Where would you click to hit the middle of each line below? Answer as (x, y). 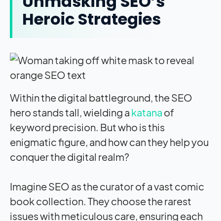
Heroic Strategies (92, 19)
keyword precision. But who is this (87, 127)
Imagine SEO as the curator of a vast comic (107, 186)
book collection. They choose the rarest (101, 201)
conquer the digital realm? (70, 156)
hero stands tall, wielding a (71, 112)
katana (147, 112)
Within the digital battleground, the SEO (101, 97)
